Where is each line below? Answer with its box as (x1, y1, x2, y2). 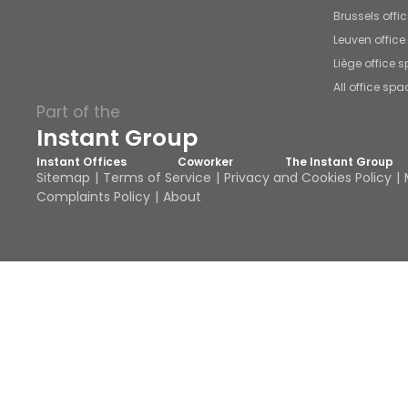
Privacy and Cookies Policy (224, 168, 392, 187)
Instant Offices (36, 154, 127, 169)
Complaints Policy (36, 188, 150, 206)
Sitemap (36, 168, 90, 187)
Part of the (36, 101, 120, 123)
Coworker (178, 154, 234, 169)
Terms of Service (103, 168, 211, 187)
